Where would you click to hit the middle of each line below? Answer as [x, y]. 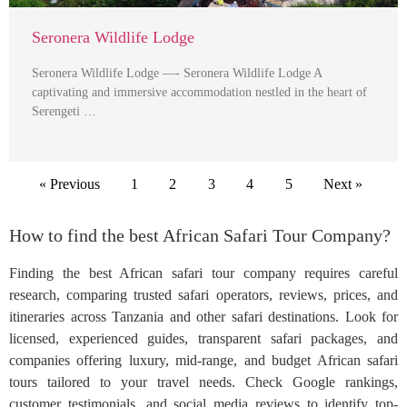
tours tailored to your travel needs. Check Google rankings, [203, 382]
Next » [342, 184]
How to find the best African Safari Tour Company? [200, 236]
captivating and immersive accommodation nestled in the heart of [199, 92]
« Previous [69, 184]
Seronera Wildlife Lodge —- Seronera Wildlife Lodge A [177, 73]
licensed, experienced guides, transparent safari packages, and [203, 339]
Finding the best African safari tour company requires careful [203, 273]
